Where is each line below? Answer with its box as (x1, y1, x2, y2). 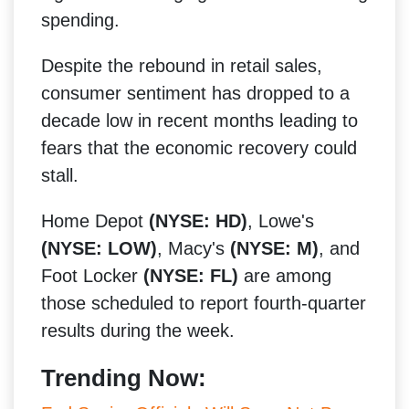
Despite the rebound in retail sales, (41, 55, 322, 76)
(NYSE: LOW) (41, 237, 157, 258)
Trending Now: (41, 363, 206, 392)
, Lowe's (247, 210, 314, 231)
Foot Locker (41, 265, 143, 286)
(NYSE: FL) (143, 265, 238, 286)
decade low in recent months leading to (41, 110, 358, 131)
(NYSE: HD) (149, 210, 247, 231)
